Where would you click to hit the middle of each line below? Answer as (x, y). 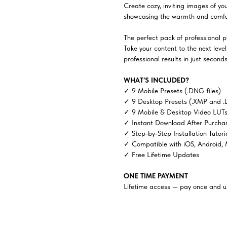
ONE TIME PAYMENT (156, 176)
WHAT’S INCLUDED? (156, 80)
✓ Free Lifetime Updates (161, 155)
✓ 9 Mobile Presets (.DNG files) (172, 91)
